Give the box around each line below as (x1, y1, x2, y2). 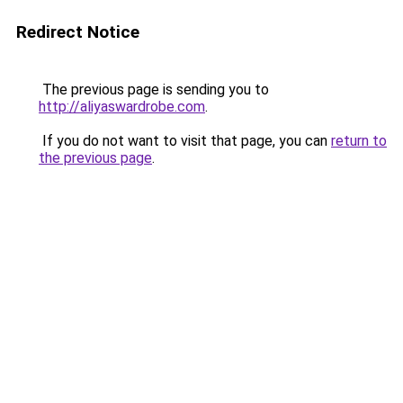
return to (331, 132, 387, 149)
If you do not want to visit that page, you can (39, 132, 331, 149)
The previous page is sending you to (39, 81, 269, 98)
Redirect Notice (16, 22, 139, 42)
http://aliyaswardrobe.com (39, 98, 205, 115)
